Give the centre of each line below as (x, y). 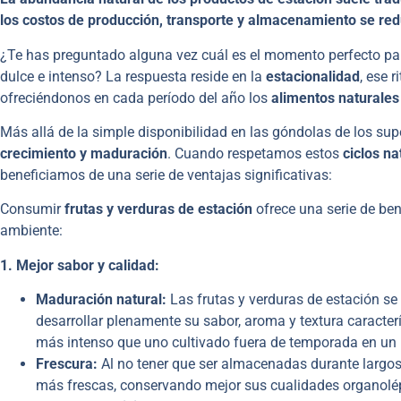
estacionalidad (313, 76)
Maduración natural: (101, 300)
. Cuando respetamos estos (253, 154)
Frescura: (67, 364)
